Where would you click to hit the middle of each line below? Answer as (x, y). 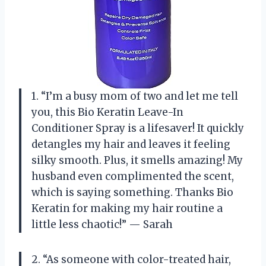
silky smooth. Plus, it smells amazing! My (137, 160)
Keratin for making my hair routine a (127, 208)
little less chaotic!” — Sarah (102, 224)
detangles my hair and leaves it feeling (131, 144)
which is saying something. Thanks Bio (132, 192)
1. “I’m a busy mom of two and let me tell (135, 96)
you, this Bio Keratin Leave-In (107, 112)
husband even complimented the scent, (133, 176)
